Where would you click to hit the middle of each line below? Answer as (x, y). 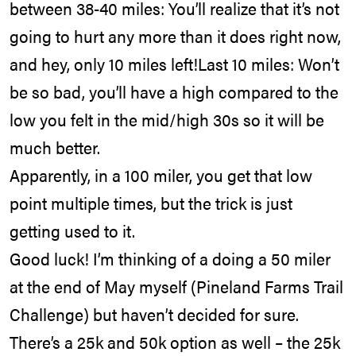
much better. (55, 147)
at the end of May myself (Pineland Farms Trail (176, 286)
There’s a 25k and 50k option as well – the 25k (175, 342)
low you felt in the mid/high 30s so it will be (167, 120)
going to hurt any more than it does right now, (175, 36)
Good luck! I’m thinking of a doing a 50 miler (170, 259)
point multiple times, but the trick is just (151, 203)
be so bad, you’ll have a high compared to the (174, 92)
